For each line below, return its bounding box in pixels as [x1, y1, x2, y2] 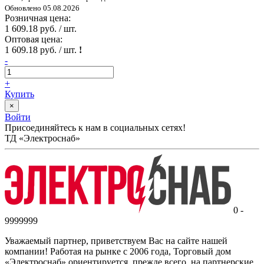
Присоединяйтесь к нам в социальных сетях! [5, 122, 186, 133]
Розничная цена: [5, 12, 71, 23]
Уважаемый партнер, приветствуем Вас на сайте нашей [5, 235, 227, 246]
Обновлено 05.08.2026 [5, 3, 80, 12]
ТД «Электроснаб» [5, 133, 80, 143]
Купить [5, 88, 34, 99]
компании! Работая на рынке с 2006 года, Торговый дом [5, 246, 231, 256]
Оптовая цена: [5, 34, 62, 44]
